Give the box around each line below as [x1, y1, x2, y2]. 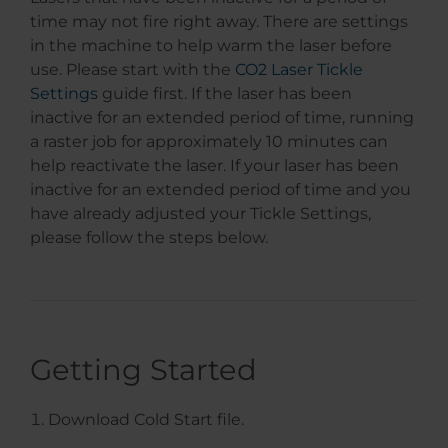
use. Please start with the [30, 60, 235, 80]
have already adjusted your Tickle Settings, [30, 204, 371, 224]
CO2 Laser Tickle [235, 60, 363, 80]
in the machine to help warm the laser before [30, 36, 392, 56]
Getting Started [30, 352, 257, 388]
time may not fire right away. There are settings [30, 12, 408, 32]
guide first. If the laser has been [98, 84, 352, 104]
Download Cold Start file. [48, 410, 244, 430]
